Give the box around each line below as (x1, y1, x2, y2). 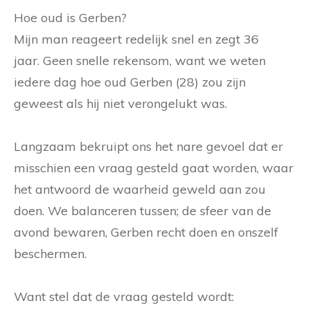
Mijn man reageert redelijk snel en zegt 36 (14, 30, 259, 47)
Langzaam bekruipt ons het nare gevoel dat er (14, 138, 283, 154)
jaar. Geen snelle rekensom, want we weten (14, 52, 266, 69)
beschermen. (14, 245, 86, 262)
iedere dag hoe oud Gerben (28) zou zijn (14, 73, 246, 90)
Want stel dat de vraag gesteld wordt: (14, 288, 234, 304)
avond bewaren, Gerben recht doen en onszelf (14, 224, 278, 240)
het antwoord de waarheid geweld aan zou (14, 181, 266, 197)
